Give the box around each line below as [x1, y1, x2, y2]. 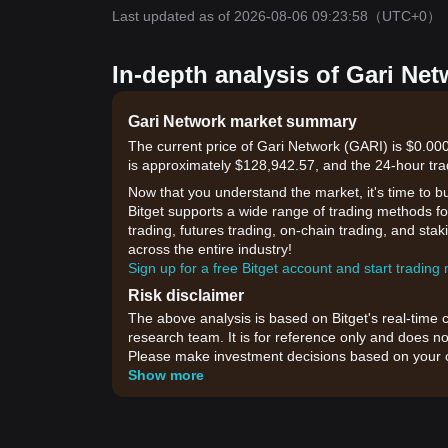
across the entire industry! [128, 241, 292, 257]
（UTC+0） [368, 8, 441, 24]
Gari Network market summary [128, 113, 357, 130]
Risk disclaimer [128, 287, 244, 304]
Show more [128, 367, 204, 383]
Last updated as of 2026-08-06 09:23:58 [112, 8, 368, 24]
